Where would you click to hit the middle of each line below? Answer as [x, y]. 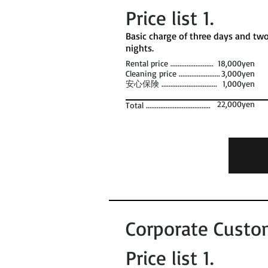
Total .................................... [170, 105]
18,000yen [236, 63]
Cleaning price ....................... [174, 73]
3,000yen [238, 73]
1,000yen [234, 83]
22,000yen [236, 104]
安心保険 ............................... [174, 83]
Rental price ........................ [171, 63]
